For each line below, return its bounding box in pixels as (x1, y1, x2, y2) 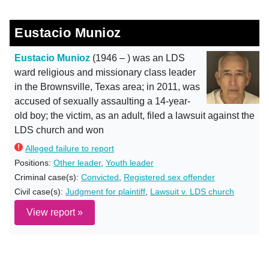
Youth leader (106, 158, 154, 168)
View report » (26, 207, 83, 217)
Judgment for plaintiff (65, 187, 145, 196)
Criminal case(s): (14, 172, 81, 182)
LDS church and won (14, 125, 104, 135)
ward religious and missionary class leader (14, 67, 196, 77)
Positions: (14, 158, 53, 168)
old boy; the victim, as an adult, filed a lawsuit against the (14, 110, 255, 121)
